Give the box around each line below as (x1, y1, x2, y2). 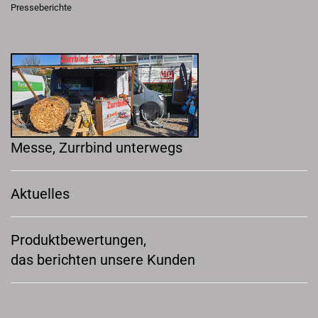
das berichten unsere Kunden (11, 251, 195, 268)
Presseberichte (11, 2, 72, 13)
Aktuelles (11, 185, 70, 202)
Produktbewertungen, (11, 231, 146, 248)
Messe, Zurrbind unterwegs (11, 139, 182, 156)
